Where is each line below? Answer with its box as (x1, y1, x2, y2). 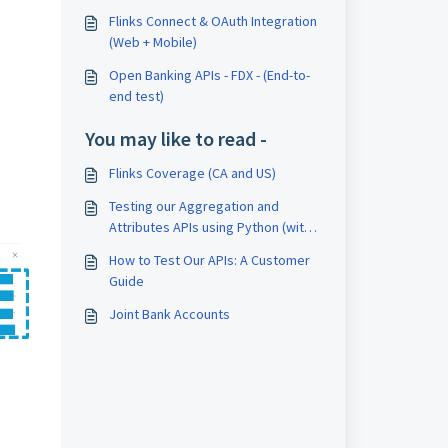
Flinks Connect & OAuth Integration (108, 12, 317, 30)
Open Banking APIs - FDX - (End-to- (108, 66, 310, 84)
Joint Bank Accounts (108, 305, 230, 323)
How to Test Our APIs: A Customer (108, 251, 310, 269)
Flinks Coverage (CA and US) (108, 164, 276, 182)
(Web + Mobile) (108, 33, 197, 51)
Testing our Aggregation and (108, 197, 279, 215)
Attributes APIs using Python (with (108, 218, 311, 236)
